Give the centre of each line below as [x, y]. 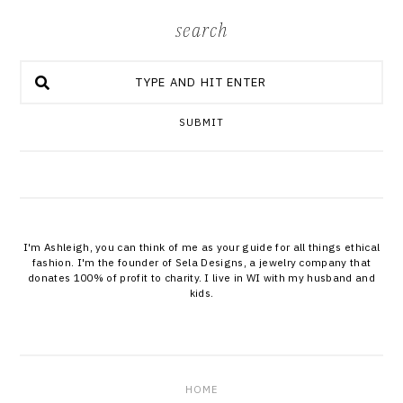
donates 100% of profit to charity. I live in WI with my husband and [201, 278]
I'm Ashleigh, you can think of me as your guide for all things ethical [201, 247]
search [201, 31]
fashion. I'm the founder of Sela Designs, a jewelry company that [201, 263]
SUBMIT [201, 123]
